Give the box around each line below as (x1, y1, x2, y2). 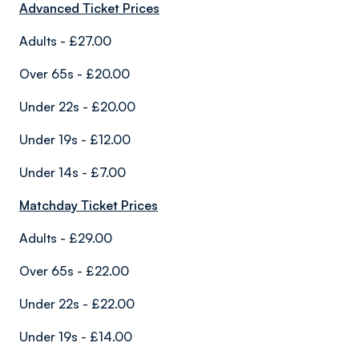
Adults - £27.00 (19, 33, 111, 49)
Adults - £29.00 (19, 230, 112, 246)
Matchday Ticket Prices (19, 197, 158, 213)
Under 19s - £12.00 (19, 131, 131, 147)
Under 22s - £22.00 (19, 296, 135, 312)
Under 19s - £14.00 (19, 329, 132, 345)
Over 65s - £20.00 (19, 66, 130, 82)
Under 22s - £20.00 (19, 99, 135, 115)
